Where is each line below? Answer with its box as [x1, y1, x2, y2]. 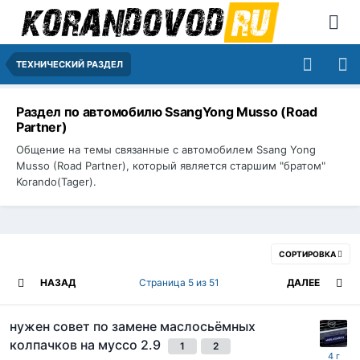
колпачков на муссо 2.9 [10, 336, 164, 353]
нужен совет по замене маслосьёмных [10, 317, 256, 334]
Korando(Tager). [16, 174, 96, 188]
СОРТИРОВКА [279, 248, 337, 259]
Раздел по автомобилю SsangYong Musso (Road [16, 104, 317, 120]
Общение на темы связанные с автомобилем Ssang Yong [16, 142, 316, 156]
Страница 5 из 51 [138, 276, 224, 288]
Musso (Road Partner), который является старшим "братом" [16, 158, 325, 172]
